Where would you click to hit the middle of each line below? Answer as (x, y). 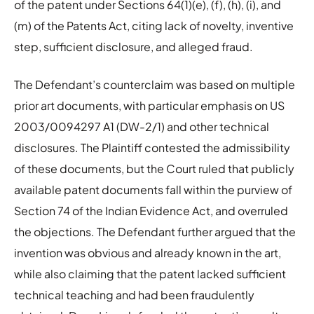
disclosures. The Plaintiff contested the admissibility (152, 147)
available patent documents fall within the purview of (153, 189)
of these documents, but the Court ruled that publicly (154, 168)
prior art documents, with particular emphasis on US (149, 105)
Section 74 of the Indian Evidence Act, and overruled (151, 210)
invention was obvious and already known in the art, (148, 252)
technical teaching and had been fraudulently (134, 294)
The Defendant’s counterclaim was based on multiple (155, 84)
